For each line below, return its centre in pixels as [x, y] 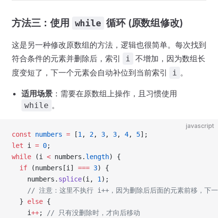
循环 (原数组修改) [143, 23]
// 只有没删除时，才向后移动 [93, 213]
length [97, 157]
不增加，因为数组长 [169, 58]
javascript [200, 126]
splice [70, 179]
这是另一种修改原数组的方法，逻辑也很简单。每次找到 [109, 45]
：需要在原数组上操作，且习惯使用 [115, 93]
